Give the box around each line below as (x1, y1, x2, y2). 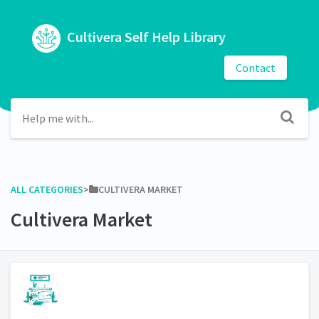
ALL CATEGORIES (11, 182, 83, 196)
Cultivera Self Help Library (64, 27, 226, 46)
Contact (236, 60, 276, 75)
